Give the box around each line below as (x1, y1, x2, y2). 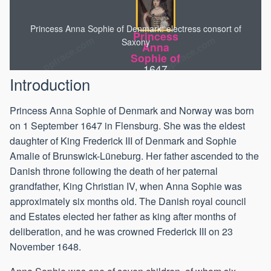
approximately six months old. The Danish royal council (10, 194, 246, 209)
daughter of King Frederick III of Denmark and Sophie (10, 134, 237, 148)
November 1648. (10, 240, 81, 254)
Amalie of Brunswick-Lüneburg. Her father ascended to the (10, 149, 259, 163)
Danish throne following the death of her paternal (10, 164, 218, 178)
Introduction (10, 73, 90, 96)
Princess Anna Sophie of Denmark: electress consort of (30, 22, 241, 35)
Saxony (121, 36, 150, 48)
